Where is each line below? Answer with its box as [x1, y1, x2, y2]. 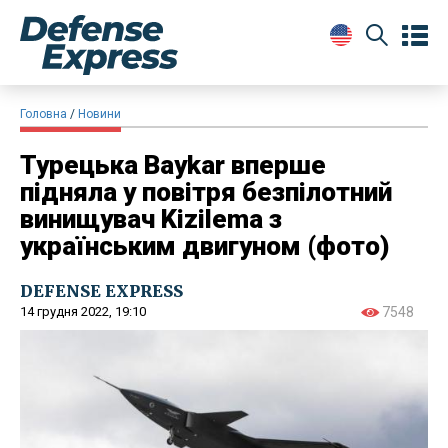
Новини [78, 106, 121, 121]
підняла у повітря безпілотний [20, 176, 392, 207]
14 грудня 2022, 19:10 [20, 303, 146, 319]
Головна [20, 106, 67, 121]
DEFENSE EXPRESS [20, 280, 183, 301]
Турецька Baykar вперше [20, 149, 326, 180]
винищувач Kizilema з [20, 203, 282, 234]
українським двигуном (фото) [20, 230, 390, 261]
